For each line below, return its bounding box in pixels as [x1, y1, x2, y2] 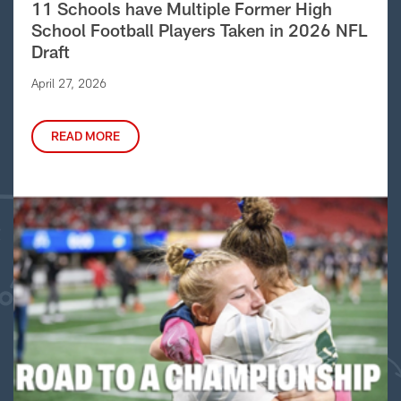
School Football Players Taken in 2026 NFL [30, 19, 368, 40]
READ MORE [50, 128, 120, 143]
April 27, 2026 [30, 75, 107, 90]
